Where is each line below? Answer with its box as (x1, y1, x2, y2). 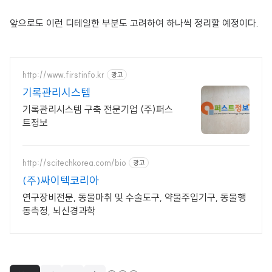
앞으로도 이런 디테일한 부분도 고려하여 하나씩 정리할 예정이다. (10, 17, 259, 29)
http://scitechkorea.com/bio (22, 157, 126, 168)
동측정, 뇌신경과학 (22, 205, 95, 217)
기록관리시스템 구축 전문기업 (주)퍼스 (22, 103, 173, 115)
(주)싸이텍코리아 (22, 174, 99, 188)
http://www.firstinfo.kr (22, 69, 104, 80)
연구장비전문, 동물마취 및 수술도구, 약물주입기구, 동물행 (22, 191, 246, 203)
